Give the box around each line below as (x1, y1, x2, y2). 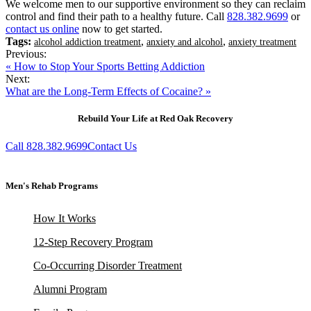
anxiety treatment (228, 37, 296, 48)
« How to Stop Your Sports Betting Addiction (6, 60, 205, 73)
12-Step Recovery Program (33, 235, 153, 248)
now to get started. (79, 23, 162, 35)
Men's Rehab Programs (6, 180, 98, 191)
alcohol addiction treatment (34, 37, 141, 48)
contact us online (6, 23, 79, 35)
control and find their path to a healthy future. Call (6, 10, 227, 23)
